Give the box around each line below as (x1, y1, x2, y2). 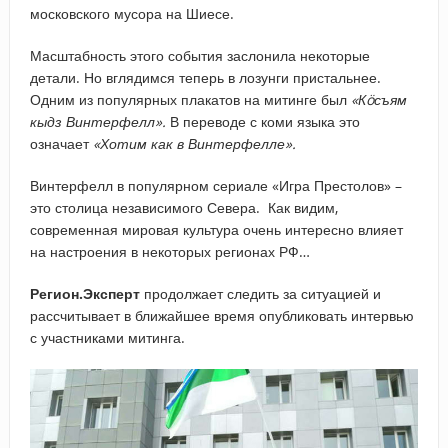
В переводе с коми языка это (165, 111, 360, 131)
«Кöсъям (350, 89, 407, 109)
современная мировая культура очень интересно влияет (29, 219, 403, 239)
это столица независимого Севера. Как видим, (29, 197, 338, 217)
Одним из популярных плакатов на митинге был (29, 89, 351, 109)
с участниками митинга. (29, 327, 185, 347)
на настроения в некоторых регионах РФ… (29, 241, 310, 261)
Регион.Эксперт (29, 283, 140, 303)
